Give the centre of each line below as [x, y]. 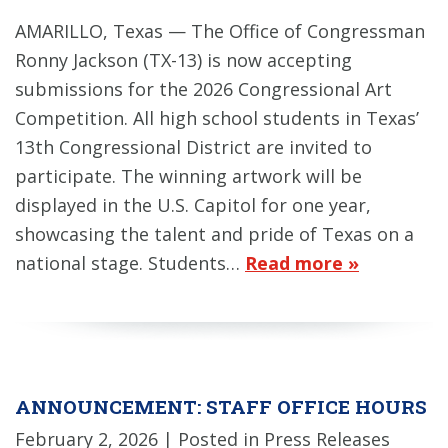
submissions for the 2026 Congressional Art [203, 89]
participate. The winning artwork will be [188, 176]
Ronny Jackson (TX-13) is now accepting [183, 60]
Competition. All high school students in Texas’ [217, 118]
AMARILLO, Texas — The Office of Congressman [220, 31]
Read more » [302, 263]
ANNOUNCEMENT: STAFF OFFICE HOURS [221, 407]
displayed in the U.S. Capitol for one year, [193, 205]
